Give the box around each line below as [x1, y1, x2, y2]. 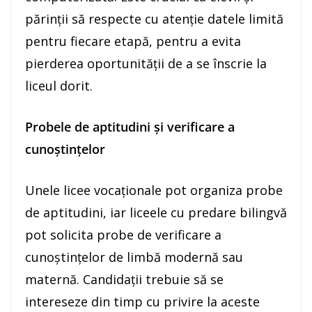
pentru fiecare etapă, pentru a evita [25, 32, 241, 49]
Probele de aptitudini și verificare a [25, 118, 235, 135]
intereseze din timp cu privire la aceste [25, 292, 260, 310]
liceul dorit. [25, 77, 93, 94]
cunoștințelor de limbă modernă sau [25, 248, 243, 265]
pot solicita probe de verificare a [25, 226, 221, 243]
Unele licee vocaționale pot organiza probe [25, 181, 283, 198]
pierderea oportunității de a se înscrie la [25, 54, 267, 72]
